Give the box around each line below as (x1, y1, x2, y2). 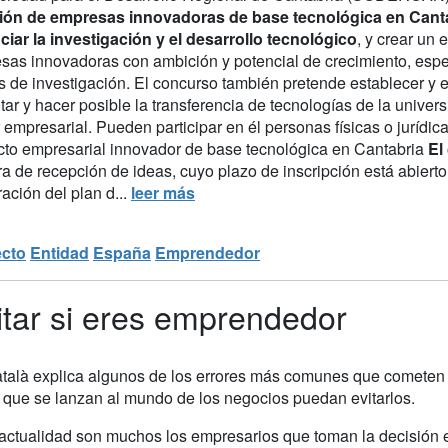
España (93, 240, 151, 264)
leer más (131, 180, 195, 204)
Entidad (30, 240, 89, 264)
